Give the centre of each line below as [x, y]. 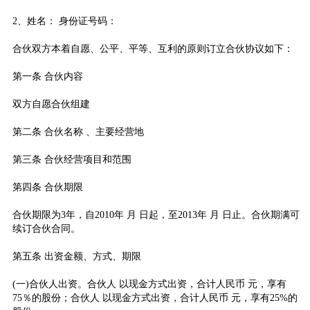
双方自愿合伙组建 [51, 104]
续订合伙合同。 [46, 228]
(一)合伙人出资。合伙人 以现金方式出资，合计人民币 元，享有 [149, 284]
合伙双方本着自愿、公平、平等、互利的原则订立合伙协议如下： [153, 48]
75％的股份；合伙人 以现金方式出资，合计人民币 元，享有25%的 [155, 298]
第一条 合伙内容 [47, 76]
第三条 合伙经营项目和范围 [72, 159]
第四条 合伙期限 [47, 187]
